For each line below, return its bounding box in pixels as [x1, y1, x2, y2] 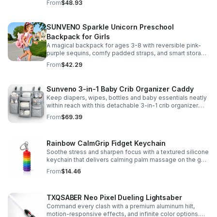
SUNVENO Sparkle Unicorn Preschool [46, 23, 174, 31]
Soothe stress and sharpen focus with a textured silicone [46, 148, 209, 155]
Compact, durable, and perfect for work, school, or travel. [46, 164, 209, 171]
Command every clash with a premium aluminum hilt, [46, 202, 195, 210]
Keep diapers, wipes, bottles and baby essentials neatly [46, 94, 207, 101]
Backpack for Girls [46, 32, 110, 41]
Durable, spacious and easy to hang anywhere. [46, 109, 179, 117]
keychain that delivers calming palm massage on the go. [46, 156, 206, 163]
